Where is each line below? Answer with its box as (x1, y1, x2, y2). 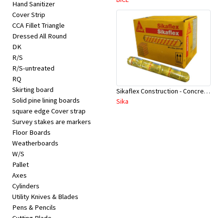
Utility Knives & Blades (12, 192, 78, 201)
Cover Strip (12, 10, 45, 19)
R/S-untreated (12, 64, 54, 73)
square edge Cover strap (12, 107, 86, 116)
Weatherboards (12, 139, 58, 148)
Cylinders (12, 182, 39, 191)
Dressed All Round (12, 32, 67, 41)
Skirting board (12, 85, 54, 94)
